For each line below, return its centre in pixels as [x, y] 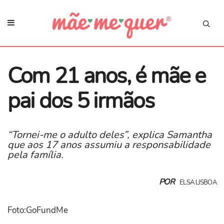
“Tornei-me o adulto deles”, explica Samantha [110, 134]
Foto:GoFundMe [38, 210]
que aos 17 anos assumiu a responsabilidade [109, 144]
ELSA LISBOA [198, 183]
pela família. [35, 154]
